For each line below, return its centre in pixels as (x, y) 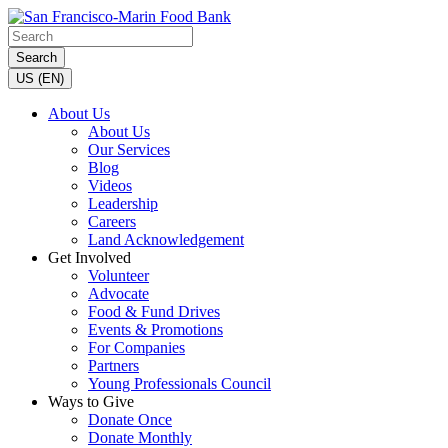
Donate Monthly (140, 437)
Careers (112, 221)
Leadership (123, 203)
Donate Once (130, 419)
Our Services (129, 149)
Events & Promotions (155, 329)
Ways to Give (91, 401)
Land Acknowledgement (166, 239)
